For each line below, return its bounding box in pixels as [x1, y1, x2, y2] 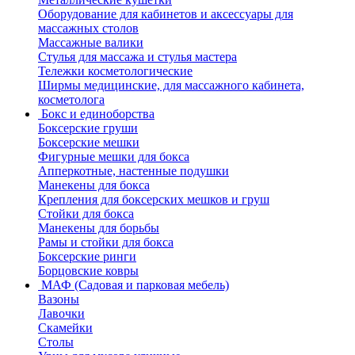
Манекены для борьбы [38, 221, 159, 235]
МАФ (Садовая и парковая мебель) [41, 278, 229, 292]
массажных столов [38, 21, 139, 35]
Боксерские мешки [38, 136, 139, 149]
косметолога [38, 93, 105, 106]
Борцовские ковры [38, 264, 139, 277]
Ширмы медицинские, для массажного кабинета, [38, 78, 304, 92]
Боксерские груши [38, 121, 138, 135]
